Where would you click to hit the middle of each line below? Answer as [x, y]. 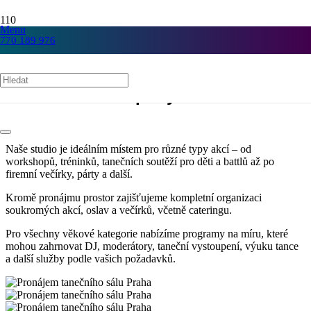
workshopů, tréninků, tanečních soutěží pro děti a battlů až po [140, 161]
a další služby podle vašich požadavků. [91, 258]
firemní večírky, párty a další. [69, 174]
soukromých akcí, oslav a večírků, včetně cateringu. [119, 210]
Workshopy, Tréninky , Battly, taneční [155, 56]
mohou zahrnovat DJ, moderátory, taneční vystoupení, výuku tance [152, 246]
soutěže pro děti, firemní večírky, [155, 76]
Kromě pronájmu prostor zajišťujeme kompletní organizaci [134, 197]
